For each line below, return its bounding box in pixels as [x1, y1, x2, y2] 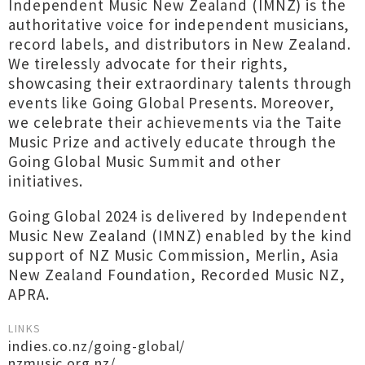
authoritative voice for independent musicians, [8, 15, 350, 34]
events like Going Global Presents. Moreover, [8, 93, 335, 112]
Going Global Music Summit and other [8, 152, 281, 171]
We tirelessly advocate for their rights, [8, 54, 288, 73]
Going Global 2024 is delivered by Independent [8, 206, 348, 226]
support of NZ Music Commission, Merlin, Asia [8, 245, 339, 265]
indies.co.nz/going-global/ [8, 336, 186, 355]
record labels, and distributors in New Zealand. [8, 34, 352, 54]
